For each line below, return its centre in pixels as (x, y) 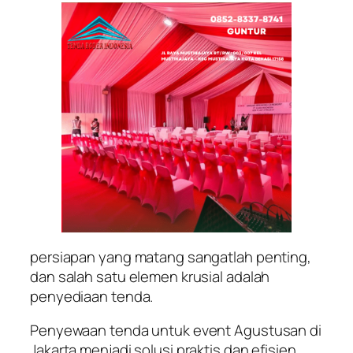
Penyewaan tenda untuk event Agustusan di (176, 331)
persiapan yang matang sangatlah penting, (171, 256)
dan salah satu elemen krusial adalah (150, 276)
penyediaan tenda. (92, 296)
